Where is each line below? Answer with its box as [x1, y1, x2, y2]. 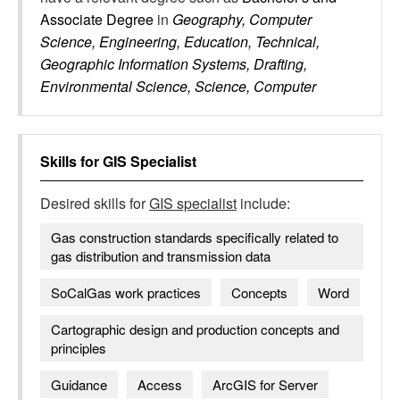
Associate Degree [40, 9, 157, 29]
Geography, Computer [172, 9, 312, 29]
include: [237, 193, 290, 213]
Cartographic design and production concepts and [51, 320, 339, 338]
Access [137, 375, 182, 394]
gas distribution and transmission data [51, 246, 271, 265]
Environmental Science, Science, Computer [40, 76, 316, 96]
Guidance [51, 375, 107, 394]
